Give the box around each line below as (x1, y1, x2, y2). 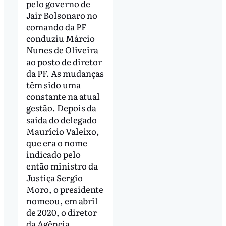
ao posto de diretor (26, 55, 102, 68)
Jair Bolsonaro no (26, 9, 97, 22)
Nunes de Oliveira (26, 43, 98, 56)
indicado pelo (26, 148, 81, 161)
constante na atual (26, 90, 100, 103)
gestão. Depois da (26, 101, 96, 115)
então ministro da (26, 159, 98, 173)
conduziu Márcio (26, 32, 95, 45)
